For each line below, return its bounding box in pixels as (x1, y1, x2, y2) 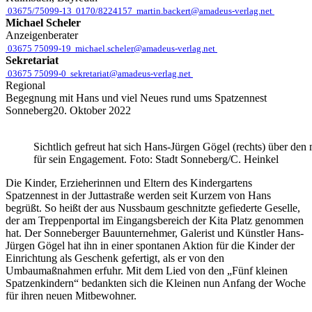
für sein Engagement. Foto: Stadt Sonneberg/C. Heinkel (33, 153, 279, 165)
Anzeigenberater (6, 29, 78, 41)
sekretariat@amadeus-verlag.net (68, 68, 193, 79)
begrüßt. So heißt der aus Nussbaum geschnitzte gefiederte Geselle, (6, 202, 300, 214)
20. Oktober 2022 (53, 104, 131, 116)
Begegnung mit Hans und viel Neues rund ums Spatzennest (6, 92, 267, 104)
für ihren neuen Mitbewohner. (6, 290, 139, 302)
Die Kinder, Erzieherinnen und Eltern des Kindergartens (6, 177, 252, 189)
